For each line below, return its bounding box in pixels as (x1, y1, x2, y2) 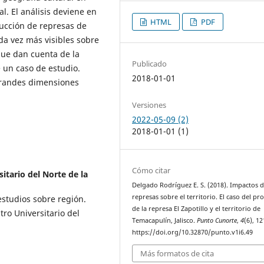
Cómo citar (132, 165, 171, 176)
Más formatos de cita (140, 247, 214, 259)
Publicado (132, 58, 167, 69)
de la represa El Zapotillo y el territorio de (132, 204, 261, 213)
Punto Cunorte (197, 216, 237, 225)
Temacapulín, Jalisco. (132, 216, 197, 225)
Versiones (132, 99, 167, 110)
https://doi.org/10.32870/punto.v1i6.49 (132, 228, 253, 237)
